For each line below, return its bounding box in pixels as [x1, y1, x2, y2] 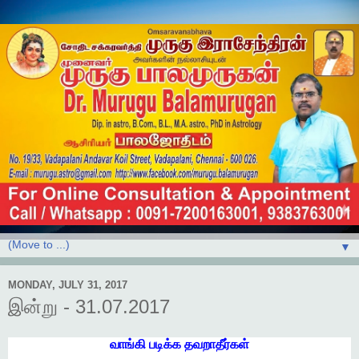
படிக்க [149, 337, 181, 352]
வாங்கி [110, 337, 146, 352]
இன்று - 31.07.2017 [8, 296, 170, 318]
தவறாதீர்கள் [184, 337, 249, 352]
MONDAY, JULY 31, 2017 [8, 278, 127, 291]
